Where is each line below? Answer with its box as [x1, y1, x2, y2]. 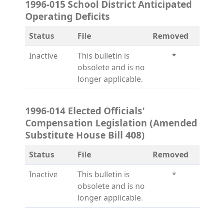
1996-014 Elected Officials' [25, 104, 145, 117]
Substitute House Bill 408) [25, 128, 145, 141]
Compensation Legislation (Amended [25, 116, 197, 129]
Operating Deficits [25, 10, 110, 23]
